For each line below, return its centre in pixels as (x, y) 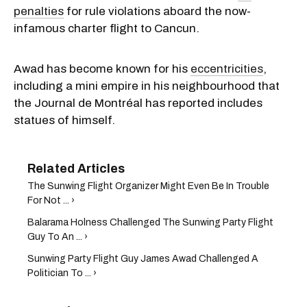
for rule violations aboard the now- (157, 11)
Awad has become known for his (102, 69)
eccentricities (227, 69)
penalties (39, 11)
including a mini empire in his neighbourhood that (147, 86)
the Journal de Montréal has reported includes (138, 103)
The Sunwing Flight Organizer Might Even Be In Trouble (148, 186)
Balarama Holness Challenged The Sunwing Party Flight (150, 222)
